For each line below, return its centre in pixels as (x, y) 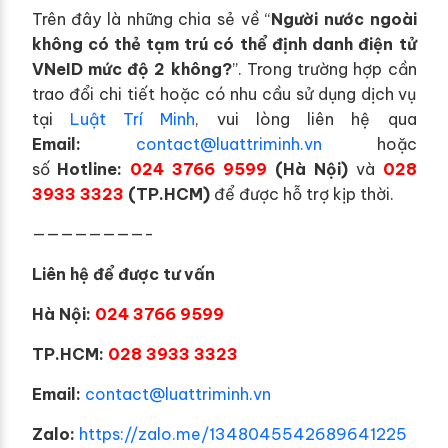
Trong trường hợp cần (331, 68)
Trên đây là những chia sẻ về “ (151, 18)
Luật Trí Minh (132, 118)
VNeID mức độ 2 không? (131, 68)
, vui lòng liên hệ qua (306, 118)
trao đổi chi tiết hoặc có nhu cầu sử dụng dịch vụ (224, 93)
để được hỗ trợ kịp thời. (301, 193)
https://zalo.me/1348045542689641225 (242, 433)
